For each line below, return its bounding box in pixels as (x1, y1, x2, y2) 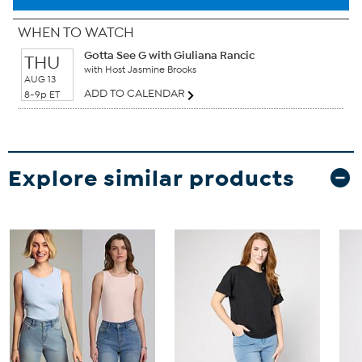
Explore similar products (8, 163, 295, 192)
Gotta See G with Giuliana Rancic (84, 48, 255, 62)
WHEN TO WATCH (18, 23, 134, 41)
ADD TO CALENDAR (84, 86, 187, 101)
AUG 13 (24, 73, 56, 85)
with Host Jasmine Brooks (84, 63, 196, 75)
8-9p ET (24, 88, 60, 100)
